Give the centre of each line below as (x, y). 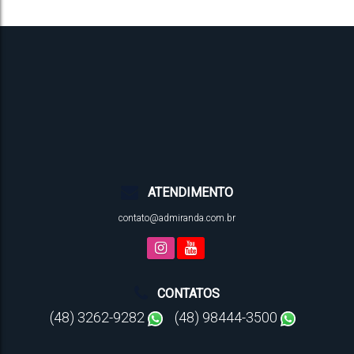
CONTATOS (184, 294)
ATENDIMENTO (186, 192)
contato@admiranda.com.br (177, 218)
